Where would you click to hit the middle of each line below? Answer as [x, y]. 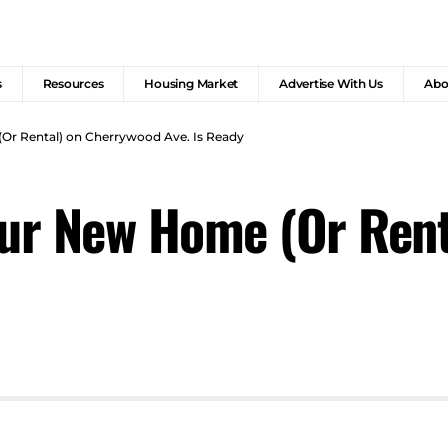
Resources [73, 84]
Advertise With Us [331, 84]
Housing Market [191, 84]
